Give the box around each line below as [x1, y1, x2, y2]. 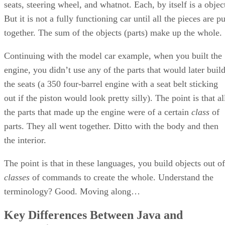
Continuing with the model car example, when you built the [4, 50, 222, 61]
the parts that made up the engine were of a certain [4, 106, 191, 117]
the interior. [4, 135, 46, 145]
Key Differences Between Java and [4, 208, 183, 222]
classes [4, 172, 30, 182]
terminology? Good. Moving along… [4, 186, 140, 196]
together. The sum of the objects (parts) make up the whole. [4, 27, 222, 38]
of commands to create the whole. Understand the [30, 172, 213, 182]
